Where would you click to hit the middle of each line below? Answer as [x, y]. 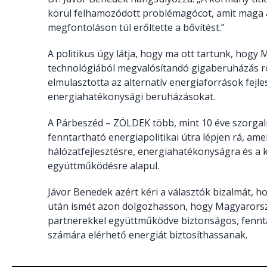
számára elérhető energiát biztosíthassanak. [149, 235]
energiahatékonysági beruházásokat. [131, 96]
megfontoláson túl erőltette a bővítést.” [136, 27]
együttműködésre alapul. [103, 165]
